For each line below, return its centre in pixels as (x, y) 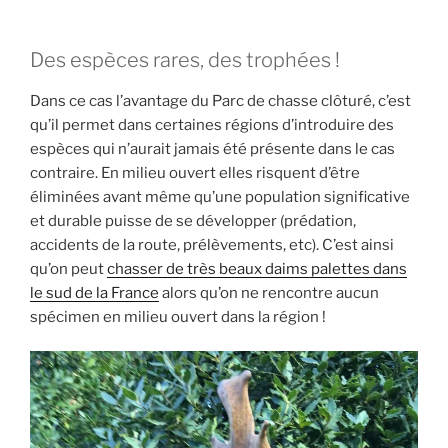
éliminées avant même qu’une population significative (220, 196)
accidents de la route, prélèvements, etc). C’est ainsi (212, 244)
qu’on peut (68, 268)
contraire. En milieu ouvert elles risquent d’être (195, 172)
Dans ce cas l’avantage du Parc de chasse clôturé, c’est (220, 100)
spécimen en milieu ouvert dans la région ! (178, 316)
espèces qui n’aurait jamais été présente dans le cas (212, 148)
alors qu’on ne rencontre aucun (269, 292)
